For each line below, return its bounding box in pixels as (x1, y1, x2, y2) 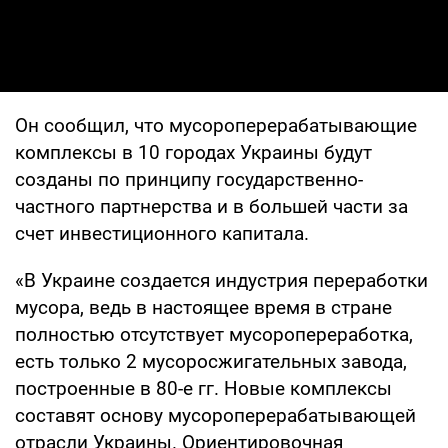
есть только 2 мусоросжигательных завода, (15, 349, 407, 373)
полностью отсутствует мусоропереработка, (15, 322, 413, 346)
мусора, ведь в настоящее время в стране (15, 295, 392, 319)
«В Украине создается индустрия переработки (15, 268, 428, 292)
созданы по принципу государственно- (15, 167, 363, 191)
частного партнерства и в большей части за (15, 194, 408, 218)
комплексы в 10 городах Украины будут (15, 140, 372, 164)
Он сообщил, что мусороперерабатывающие (15, 113, 417, 137)
